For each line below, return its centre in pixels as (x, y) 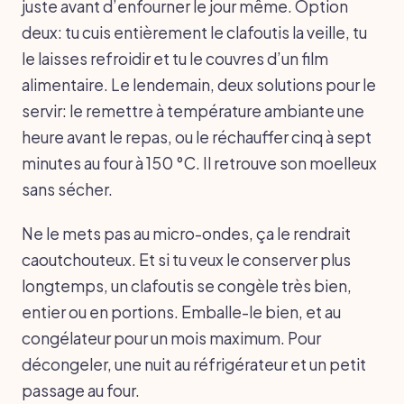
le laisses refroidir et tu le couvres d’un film (175, 58)
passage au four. (81, 390)
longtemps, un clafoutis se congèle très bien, (187, 285)
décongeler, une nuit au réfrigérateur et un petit (194, 364)
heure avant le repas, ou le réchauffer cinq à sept (197, 137)
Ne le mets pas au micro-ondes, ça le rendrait (186, 233)
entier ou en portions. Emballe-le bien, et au (181, 312)
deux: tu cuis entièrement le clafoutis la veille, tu (194, 32)
